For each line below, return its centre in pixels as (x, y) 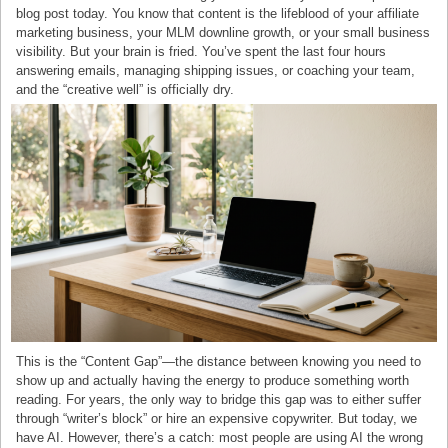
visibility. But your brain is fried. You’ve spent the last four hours (201, 52)
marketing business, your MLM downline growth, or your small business (223, 33)
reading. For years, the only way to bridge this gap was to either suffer (219, 400)
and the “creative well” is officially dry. (125, 90)
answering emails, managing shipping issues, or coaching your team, (216, 71)
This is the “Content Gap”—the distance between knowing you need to (219, 362)
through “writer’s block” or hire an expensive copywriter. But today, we (217, 419)
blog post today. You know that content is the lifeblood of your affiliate (218, 14)
